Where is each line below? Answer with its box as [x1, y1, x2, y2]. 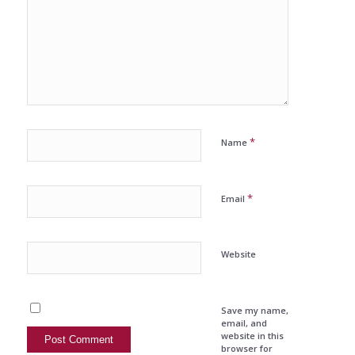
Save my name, [220, 304, 288, 317]
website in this [220, 330, 284, 342]
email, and [220, 317, 267, 330]
